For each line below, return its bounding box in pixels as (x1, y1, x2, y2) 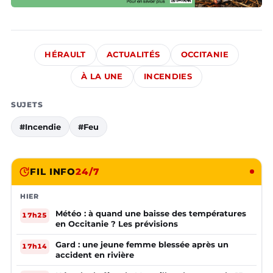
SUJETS (11, 99, 43, 109)
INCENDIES (143, 71, 193, 81)
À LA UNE (80, 71, 123, 81)
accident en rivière (55, 249, 134, 260)
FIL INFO (30, 165, 76, 177)
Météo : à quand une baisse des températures (55, 208, 246, 218)
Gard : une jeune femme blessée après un (55, 239, 229, 249)
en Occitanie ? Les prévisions (55, 218, 178, 229)
